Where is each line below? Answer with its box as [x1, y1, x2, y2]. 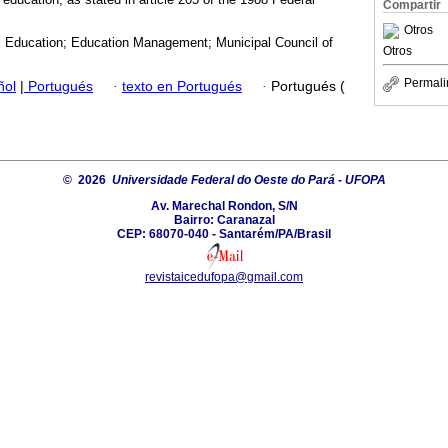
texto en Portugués [122, 78, 242, 94]
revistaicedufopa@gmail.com [145, 269, 303, 284]
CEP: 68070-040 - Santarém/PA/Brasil [117, 226, 331, 241]
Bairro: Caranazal [173, 212, 275, 227]
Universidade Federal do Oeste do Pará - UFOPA [111, 172, 386, 187]
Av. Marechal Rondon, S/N [150, 198, 298, 213]
